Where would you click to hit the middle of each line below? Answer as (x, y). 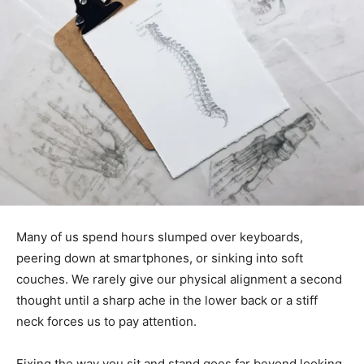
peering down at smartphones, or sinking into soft (160, 258)
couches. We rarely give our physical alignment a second (179, 279)
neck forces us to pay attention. (106, 322)
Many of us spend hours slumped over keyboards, (160, 237)
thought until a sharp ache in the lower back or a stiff (167, 301)
